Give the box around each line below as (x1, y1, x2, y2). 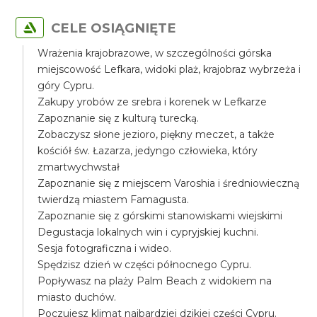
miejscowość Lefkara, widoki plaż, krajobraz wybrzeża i (38, 63, 301, 76)
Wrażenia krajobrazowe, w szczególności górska (38, 47, 272, 59)
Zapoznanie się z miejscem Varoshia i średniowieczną (38, 177, 300, 190)
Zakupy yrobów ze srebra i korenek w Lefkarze (38, 96, 267, 108)
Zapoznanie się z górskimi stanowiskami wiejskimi (38, 209, 283, 222)
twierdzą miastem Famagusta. (38, 193, 190, 206)
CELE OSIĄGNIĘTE (51, 20, 177, 36)
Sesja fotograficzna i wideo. (38, 242, 172, 255)
